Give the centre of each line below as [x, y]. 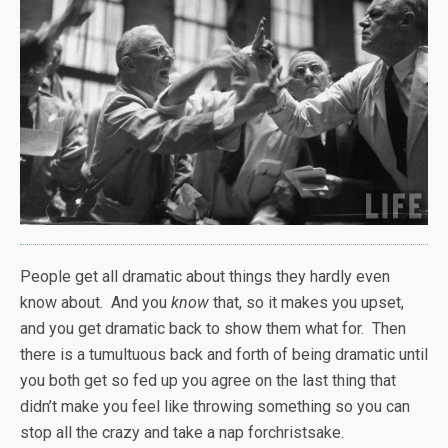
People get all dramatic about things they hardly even [205, 277]
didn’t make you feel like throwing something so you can [215, 407]
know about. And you [95, 303]
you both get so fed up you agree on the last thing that [208, 381]
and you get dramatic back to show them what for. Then [213, 329]
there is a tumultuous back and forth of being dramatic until [224, 355]
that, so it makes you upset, [306, 303]
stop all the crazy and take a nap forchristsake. [182, 433]
